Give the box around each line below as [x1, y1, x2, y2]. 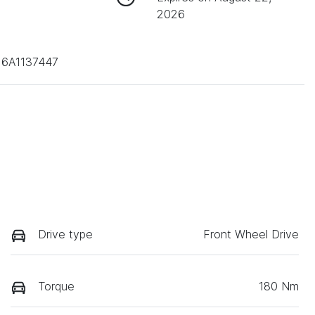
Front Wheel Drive [203, 227, 299, 242]
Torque [38, 279, 75, 294]
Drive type [38, 227, 93, 242]
